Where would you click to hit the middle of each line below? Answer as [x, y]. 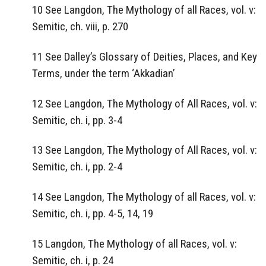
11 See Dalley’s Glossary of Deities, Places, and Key [145, 56]
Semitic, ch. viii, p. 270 [80, 27]
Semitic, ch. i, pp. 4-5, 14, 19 [93, 214]
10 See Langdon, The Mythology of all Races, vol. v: [144, 10]
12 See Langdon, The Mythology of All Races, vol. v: [145, 103]
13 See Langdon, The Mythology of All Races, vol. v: [145, 150]
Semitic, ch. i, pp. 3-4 [77, 120]
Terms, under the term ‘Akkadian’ [103, 73]
